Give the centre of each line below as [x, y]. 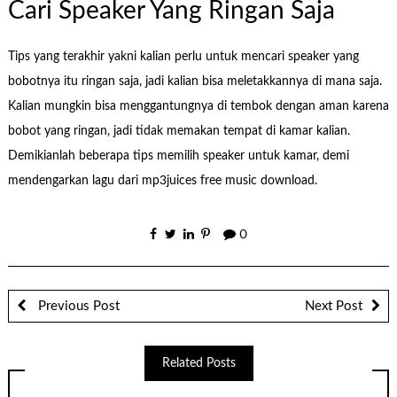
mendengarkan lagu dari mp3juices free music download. [162, 181]
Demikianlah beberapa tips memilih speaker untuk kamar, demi [178, 156]
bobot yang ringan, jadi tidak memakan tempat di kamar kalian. [179, 132]
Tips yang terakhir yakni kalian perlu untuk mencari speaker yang [183, 57]
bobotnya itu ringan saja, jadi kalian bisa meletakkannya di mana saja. [195, 82]
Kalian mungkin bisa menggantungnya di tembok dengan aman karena [198, 107]
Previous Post [77, 306]
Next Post [334, 306]
